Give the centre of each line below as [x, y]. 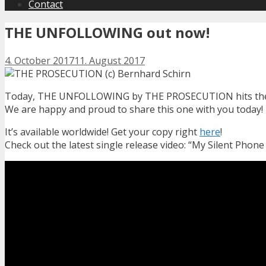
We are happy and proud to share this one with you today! [134, 109]
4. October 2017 [39, 60]
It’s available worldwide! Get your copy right [102, 132]
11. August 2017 [110, 60]
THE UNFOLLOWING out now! [107, 32]
